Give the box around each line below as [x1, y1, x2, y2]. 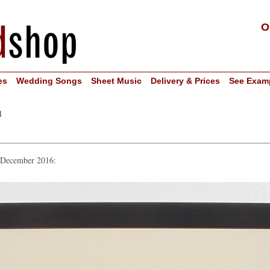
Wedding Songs [16, 76, 83, 86]
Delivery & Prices [151, 76, 221, 86]
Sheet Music [91, 76, 142, 86]
